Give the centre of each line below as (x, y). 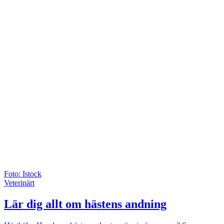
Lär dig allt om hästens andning (85, 204)
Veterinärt (19, 182)
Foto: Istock (23, 173)
